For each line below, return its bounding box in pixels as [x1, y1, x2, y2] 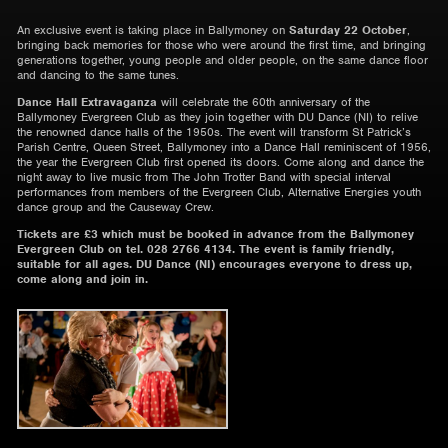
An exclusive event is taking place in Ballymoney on [17, 22, 289, 38]
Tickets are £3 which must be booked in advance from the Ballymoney [17, 225, 414, 242]
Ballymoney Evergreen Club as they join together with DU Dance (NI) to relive [17, 108, 418, 125]
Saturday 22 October [289, 22, 407, 38]
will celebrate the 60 [161, 93, 266, 110]
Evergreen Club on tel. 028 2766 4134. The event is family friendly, [17, 240, 394, 257]
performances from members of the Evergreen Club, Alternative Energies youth [17, 183, 421, 200]
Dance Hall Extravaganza [17, 93, 161, 110]
